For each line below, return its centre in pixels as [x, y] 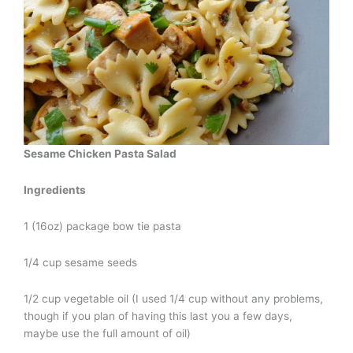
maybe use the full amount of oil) [107, 333]
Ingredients [55, 190]
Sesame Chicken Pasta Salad [100, 153]
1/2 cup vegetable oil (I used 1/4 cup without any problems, [173, 298]
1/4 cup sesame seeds [80, 262]
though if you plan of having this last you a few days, [158, 316]
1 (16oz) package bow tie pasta [102, 226]
